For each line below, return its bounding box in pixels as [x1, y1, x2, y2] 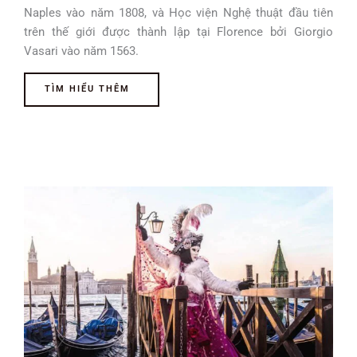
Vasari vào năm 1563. [24, 44, 139, 59]
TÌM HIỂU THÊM [45, 83, 130, 94]
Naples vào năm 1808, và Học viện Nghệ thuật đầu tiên [24, 6, 333, 21]
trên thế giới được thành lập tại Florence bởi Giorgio [24, 25, 333, 40]
